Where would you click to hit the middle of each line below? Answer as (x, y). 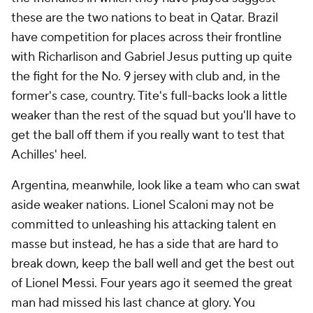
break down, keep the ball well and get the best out (153, 264)
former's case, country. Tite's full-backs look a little (149, 96)
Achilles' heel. (49, 155)
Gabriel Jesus (161, 57)
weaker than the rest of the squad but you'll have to (153, 116)
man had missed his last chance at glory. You (133, 303)
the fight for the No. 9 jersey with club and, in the (146, 77)
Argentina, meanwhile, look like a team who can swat (156, 185)
